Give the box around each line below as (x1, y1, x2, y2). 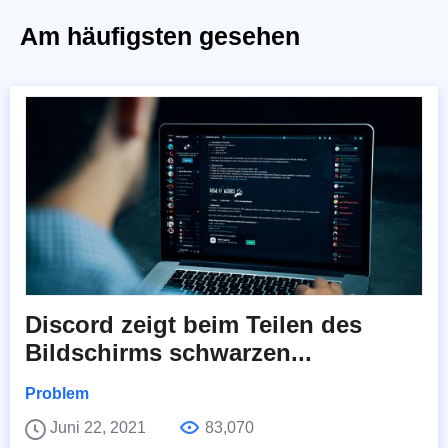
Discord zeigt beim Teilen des (25, 311, 362, 339)
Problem (25, 385, 89, 403)
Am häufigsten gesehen (20, 22, 300, 51)
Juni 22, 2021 (50, 419, 150, 437)
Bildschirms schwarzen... (25, 339, 312, 367)
